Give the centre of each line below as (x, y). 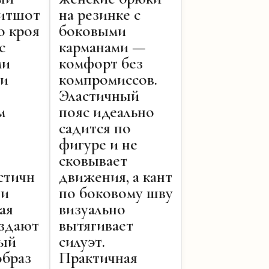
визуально (92, 210)
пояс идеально (107, 112)
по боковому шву (116, 193)
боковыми (92, 31)
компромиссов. (108, 80)
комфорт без (101, 64)
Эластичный (99, 96)
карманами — (102, 47)
